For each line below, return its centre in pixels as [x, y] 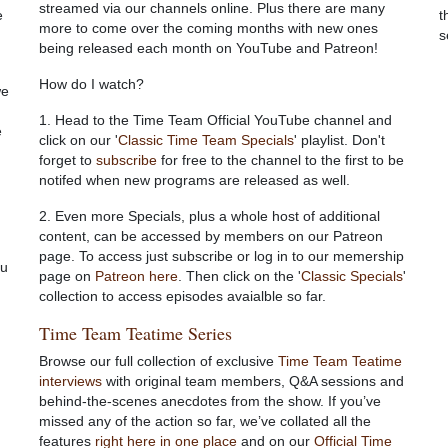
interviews [70, 381]
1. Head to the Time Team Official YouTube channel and [215, 120]
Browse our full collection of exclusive [158, 361]
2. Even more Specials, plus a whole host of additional [209, 216]
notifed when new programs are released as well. [194, 180]
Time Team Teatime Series [135, 332]
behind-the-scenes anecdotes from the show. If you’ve [210, 401]
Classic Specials [352, 276]
